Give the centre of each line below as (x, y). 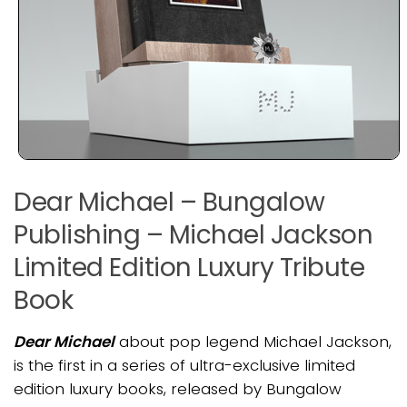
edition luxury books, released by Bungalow (178, 388)
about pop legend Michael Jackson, (253, 341)
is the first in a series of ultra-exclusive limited (184, 365)
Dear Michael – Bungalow (169, 202)
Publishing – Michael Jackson (193, 234)
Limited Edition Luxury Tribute (189, 267)
